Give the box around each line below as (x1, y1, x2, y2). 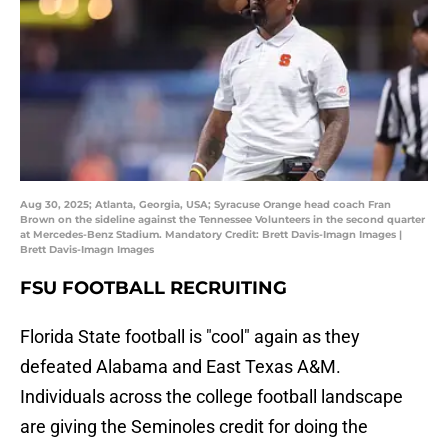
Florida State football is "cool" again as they (20, 326, 360, 348)
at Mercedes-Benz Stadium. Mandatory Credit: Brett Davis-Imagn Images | (20, 228, 402, 242)
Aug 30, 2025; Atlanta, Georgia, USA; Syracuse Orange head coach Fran (20, 198, 391, 212)
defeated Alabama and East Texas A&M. (20, 356, 341, 378)
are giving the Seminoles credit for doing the (20, 416, 368, 438)
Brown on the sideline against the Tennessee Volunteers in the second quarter (20, 213, 425, 227)
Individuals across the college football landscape (20, 386, 403, 408)
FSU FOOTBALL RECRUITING (20, 277, 287, 300)
